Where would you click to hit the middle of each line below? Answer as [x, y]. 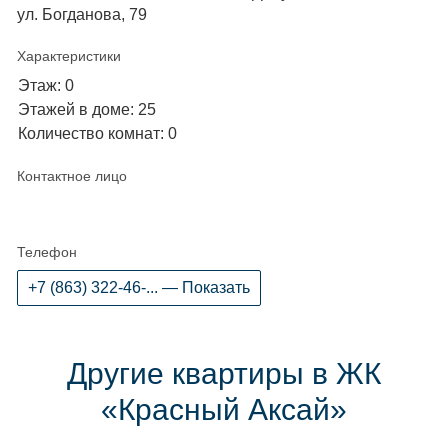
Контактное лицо [72, 176]
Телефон [47, 252]
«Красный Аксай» [223, 409]
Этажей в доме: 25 [87, 109]
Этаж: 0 [46, 85]
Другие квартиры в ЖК [223, 373]
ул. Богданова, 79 [82, 14]
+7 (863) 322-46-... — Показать [139, 287]
